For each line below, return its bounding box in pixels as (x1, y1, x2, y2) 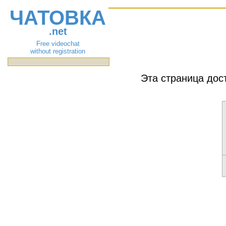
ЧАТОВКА (10, 7, 106, 29)
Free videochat (36, 40, 80, 47)
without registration (30, 47, 86, 55)
